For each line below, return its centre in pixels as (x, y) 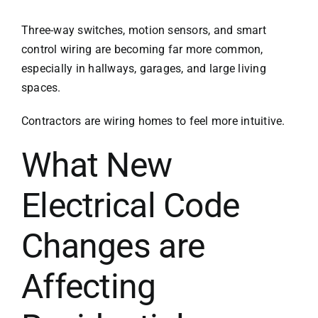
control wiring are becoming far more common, (142, 49)
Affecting (88, 286)
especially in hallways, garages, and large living (143, 68)
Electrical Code (130, 205)
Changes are (113, 246)
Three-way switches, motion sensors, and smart (143, 30)
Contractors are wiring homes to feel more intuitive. (153, 121)
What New (97, 165)
